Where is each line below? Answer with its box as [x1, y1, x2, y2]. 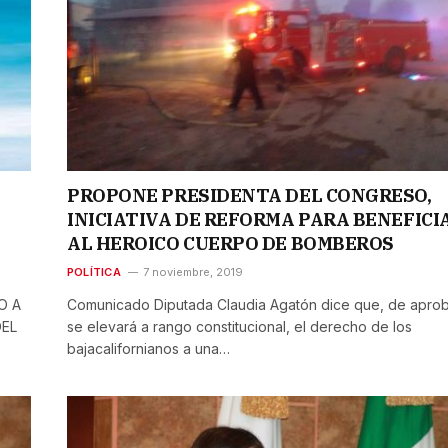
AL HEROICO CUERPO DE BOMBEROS [67, 232, 398, 256]
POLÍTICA [67, 265, 121, 280]
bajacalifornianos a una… [67, 340, 230, 358]
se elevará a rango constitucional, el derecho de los [67, 318, 412, 336]
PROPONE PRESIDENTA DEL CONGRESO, [67, 184, 432, 208]
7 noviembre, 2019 [142, 265, 243, 280]
